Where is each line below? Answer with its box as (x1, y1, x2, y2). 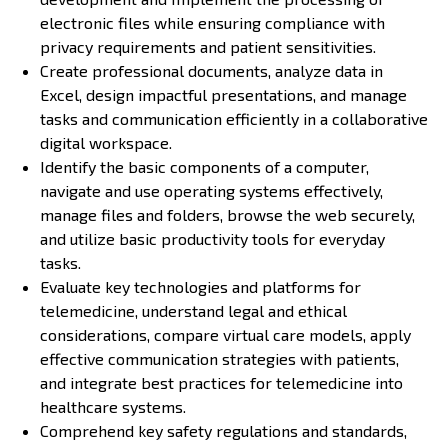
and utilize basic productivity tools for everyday (40, 228, 385, 248)
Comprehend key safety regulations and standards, (40, 420, 407, 440)
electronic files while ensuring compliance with (40, 12, 385, 32)
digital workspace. (40, 132, 172, 152)
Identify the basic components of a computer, (40, 156, 369, 176)
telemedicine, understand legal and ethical (40, 300, 347, 320)
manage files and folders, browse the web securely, (40, 204, 415, 224)
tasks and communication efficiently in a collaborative (40, 108, 428, 128)
